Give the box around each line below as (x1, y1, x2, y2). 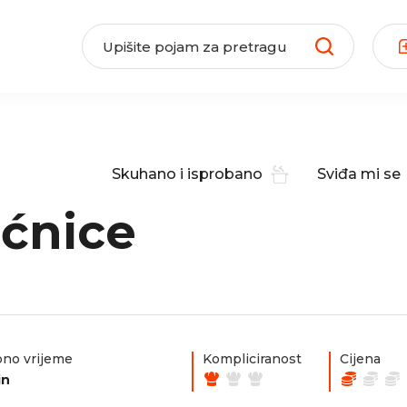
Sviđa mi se (317, 164, 401, 183)
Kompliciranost (203, 351, 302, 367)
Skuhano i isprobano (112, 164, 263, 183)
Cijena (340, 351, 381, 367)
